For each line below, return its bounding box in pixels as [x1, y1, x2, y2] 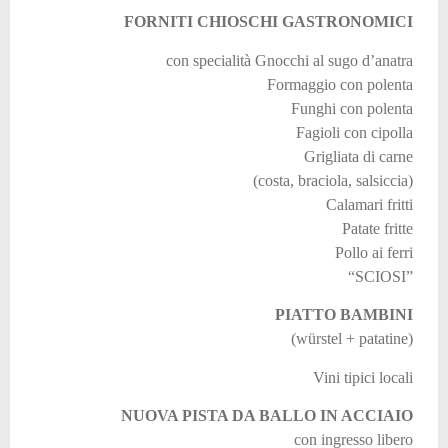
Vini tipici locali [313, 368, 413, 386]
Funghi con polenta [291, 99, 413, 117]
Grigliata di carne [304, 147, 413, 165]
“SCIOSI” [348, 267, 413, 285]
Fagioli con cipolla [296, 123, 413, 141]
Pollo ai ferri [335, 243, 413, 261]
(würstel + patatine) [291, 330, 413, 348]
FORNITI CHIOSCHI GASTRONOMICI [124, 13, 413, 31]
